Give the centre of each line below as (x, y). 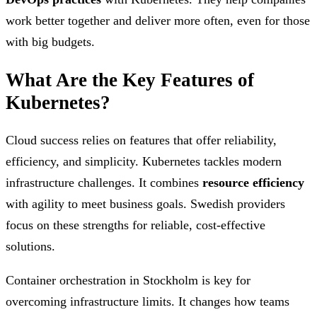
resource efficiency (253, 183)
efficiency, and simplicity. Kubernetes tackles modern (144, 161)
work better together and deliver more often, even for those (158, 21)
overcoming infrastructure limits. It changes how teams (148, 301)
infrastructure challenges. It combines (104, 183)
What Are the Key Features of (130, 80)
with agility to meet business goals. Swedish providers (145, 204)
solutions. (30, 246)
